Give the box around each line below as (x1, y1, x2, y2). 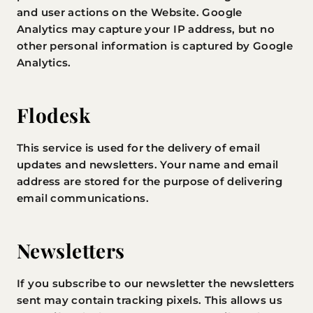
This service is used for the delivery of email (17, 141, 261, 154)
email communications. (17, 191, 149, 205)
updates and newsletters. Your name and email (17, 158, 279, 171)
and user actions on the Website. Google (17, 6, 242, 19)
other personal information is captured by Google (17, 39, 293, 52)
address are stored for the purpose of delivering (17, 175, 282, 188)
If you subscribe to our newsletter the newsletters (17, 277, 295, 290)
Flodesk (17, 102, 90, 128)
